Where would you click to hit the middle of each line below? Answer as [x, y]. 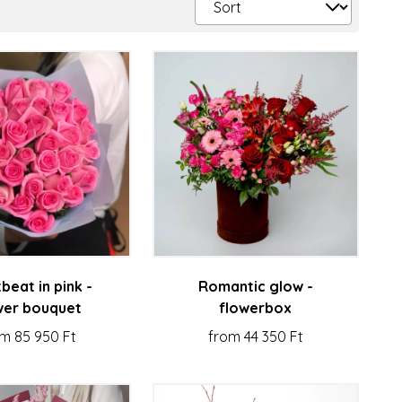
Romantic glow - [255, 286]
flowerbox [256, 307]
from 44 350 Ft [255, 336]
